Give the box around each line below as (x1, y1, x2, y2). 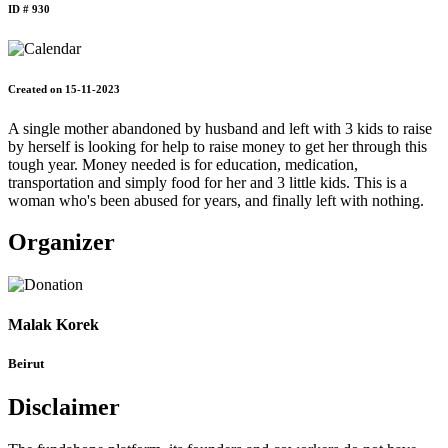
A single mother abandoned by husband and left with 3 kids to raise (8, 119, 432, 137)
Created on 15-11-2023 (8, 82, 120, 95)
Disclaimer (8, 394, 120, 420)
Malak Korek (8, 315, 99, 333)
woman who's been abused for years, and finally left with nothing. (8, 191, 424, 209)
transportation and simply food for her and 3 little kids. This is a (8, 173, 407, 191)
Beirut (8, 355, 44, 371)
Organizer (8, 229, 115, 256)
